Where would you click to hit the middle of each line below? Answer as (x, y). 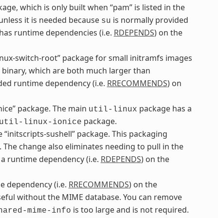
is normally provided (149, 20)
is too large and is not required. (130, 210)
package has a (164, 109)
